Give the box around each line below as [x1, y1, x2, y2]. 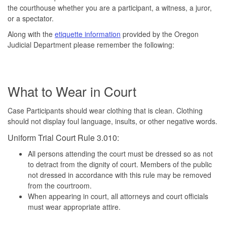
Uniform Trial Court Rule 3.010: [8, 131, 119, 143]
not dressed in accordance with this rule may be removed [28, 169, 211, 180]
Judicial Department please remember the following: [8, 39, 174, 50]
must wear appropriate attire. [28, 201, 121, 212]
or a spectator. [8, 13, 56, 23]
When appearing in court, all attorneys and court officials [28, 191, 208, 201]
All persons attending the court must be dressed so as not [28, 148, 213, 159]
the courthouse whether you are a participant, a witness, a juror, [8, 2, 212, 13]
